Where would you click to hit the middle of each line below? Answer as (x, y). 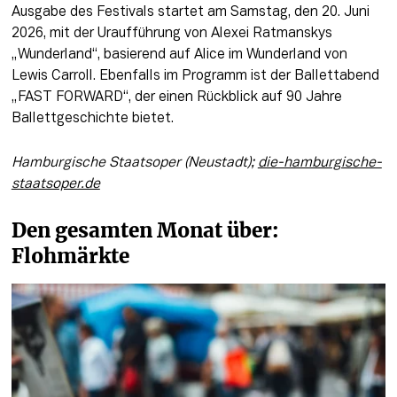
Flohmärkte (70, 256)
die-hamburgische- (319, 163)
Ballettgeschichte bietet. (92, 119)
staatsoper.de (55, 185)
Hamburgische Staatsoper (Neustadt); (134, 163)
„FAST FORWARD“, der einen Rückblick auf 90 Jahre (176, 98)
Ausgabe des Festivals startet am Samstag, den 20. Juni (190, 13)
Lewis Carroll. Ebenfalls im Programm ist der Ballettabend (195, 77)
